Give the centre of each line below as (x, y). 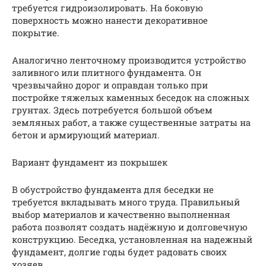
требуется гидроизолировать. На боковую (107, 8)
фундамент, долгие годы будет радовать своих (119, 252)
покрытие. (36, 33)
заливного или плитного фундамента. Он (107, 73)
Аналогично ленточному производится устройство (129, 60)
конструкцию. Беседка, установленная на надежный (132, 240)
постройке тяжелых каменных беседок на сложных (131, 98)
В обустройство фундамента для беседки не (113, 190)
